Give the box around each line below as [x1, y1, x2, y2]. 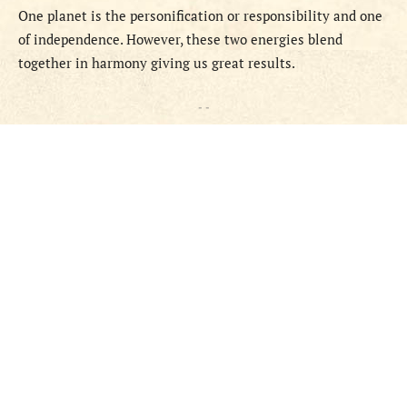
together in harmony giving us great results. [18, 54, 298, 73]
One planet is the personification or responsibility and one [18, 6, 382, 25]
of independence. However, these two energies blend [18, 30, 342, 49]
